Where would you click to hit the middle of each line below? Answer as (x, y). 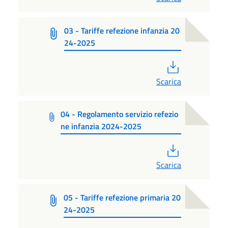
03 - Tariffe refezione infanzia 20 (122, 31)
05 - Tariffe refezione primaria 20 (122, 198)
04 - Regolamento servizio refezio (120, 114)
